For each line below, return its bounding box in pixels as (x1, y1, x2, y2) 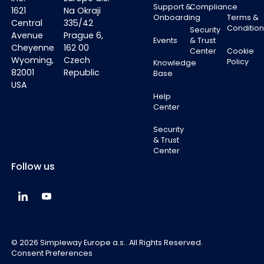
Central (11, 17, 42, 29)
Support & (153, 2, 192, 12)
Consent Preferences (11, 247, 93, 258)
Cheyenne (11, 42, 54, 54)
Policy (226, 56, 249, 67)
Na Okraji (63, 5, 101, 17)
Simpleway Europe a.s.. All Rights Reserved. (38, 237, 203, 247)
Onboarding (153, 12, 200, 23)
